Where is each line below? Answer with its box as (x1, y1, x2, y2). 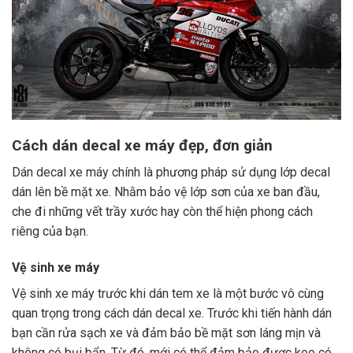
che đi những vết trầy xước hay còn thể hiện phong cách (12, 204, 313, 220)
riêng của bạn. (12, 224, 88, 240)
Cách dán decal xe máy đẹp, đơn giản (12, 136, 273, 154)
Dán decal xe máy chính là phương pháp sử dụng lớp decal (12, 165, 330, 180)
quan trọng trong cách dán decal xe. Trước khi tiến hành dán (12, 306, 332, 321)
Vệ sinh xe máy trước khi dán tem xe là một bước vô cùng (12, 286, 324, 302)
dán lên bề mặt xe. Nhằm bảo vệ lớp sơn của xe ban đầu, (12, 184, 320, 200)
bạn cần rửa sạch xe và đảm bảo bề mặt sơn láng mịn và (12, 325, 321, 341)
